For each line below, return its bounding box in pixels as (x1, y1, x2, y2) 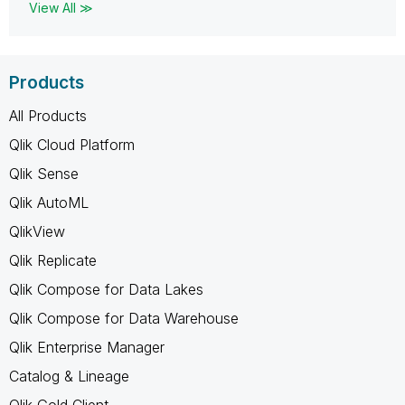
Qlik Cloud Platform (9, 135, 135, 154)
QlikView (9, 221, 65, 240)
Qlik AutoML (9, 193, 89, 212)
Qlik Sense (9, 164, 79, 183)
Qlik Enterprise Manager (9, 337, 165, 356)
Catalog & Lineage (9, 366, 129, 385)
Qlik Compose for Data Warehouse (9, 308, 239, 327)
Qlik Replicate (9, 250, 97, 269)
